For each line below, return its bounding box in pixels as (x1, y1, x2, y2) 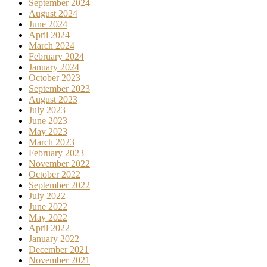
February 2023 (29, 148, 84, 159)
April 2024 (29, 30, 70, 41)
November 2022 (29, 159, 90, 169)
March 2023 (29, 137, 74, 148)
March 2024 (29, 41, 74, 51)
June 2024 (29, 19, 67, 30)
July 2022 (29, 191, 66, 201)
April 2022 (29, 223, 70, 234)
